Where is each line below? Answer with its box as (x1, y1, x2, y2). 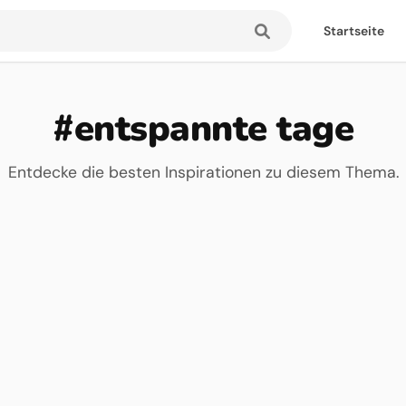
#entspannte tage (53, 104, 353, 153)
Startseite (324, 23, 384, 39)
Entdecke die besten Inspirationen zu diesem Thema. (7, 162, 399, 182)
